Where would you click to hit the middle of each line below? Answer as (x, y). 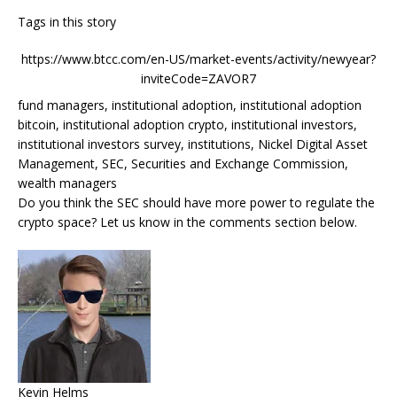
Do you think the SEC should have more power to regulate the (196, 203)
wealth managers (67, 183)
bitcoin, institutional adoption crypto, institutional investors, (187, 125)
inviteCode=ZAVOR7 (198, 79)
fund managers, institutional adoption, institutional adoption (190, 105)
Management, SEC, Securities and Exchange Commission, (183, 164)
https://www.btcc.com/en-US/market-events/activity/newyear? (198, 59)
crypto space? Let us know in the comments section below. (187, 222)
